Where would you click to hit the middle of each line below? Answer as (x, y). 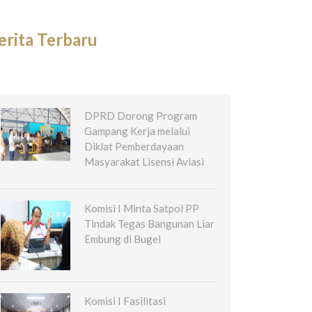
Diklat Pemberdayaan (134, 146)
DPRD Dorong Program (141, 115)
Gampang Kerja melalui (137, 131)
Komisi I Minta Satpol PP (142, 208)
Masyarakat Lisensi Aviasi (144, 161)
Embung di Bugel (123, 239)
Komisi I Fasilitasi (125, 301)
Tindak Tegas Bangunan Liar (149, 223)
